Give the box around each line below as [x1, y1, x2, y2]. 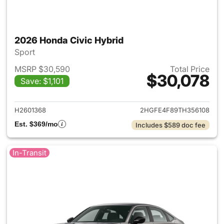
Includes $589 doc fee [135, 121, 205, 129]
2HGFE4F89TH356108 [140, 106, 209, 114]
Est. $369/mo [14, 120, 58, 128]
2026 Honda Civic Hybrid [14, 35, 123, 45]
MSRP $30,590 [14, 64, 70, 74]
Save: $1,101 [20, 76, 63, 86]
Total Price [170, 64, 209, 74]
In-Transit [12, 148, 46, 157]
